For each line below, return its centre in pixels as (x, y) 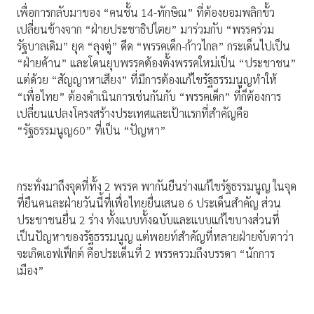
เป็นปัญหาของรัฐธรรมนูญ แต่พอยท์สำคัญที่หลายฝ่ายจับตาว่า (155, 237)
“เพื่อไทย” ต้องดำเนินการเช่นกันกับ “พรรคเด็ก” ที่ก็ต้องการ (149, 97)
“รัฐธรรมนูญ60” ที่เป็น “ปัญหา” (91, 130)
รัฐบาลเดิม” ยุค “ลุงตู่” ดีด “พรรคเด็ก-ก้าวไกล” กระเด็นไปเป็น (153, 46)
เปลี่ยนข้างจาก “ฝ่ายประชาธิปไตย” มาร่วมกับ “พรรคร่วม (145, 29)
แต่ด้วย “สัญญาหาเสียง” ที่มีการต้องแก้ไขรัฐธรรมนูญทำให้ (147, 80)
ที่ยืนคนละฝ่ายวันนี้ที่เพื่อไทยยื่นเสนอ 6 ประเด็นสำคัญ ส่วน (149, 203)
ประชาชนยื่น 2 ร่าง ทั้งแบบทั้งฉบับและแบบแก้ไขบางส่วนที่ (148, 220)
